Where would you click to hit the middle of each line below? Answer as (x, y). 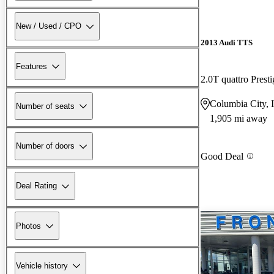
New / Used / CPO (49, 26)
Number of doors (45, 146)
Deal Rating (36, 186)
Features (31, 66)
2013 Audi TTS (227, 43)
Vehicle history (42, 265)
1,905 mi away (239, 118)
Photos (28, 226)
